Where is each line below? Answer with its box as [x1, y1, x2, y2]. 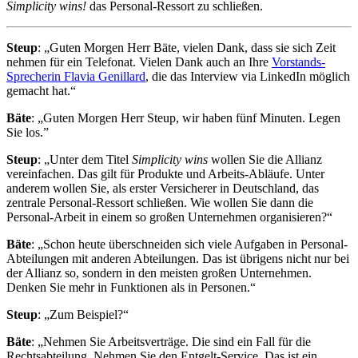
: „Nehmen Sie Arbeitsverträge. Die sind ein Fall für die [31, 334, 311, 348]
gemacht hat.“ [6, 83, 76, 97]
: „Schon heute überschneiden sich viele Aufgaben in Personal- [31, 237, 348, 251]
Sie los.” [6, 125, 49, 139]
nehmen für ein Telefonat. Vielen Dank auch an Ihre [6, 54, 272, 69]
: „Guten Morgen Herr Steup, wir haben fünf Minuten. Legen [31, 110, 340, 125]
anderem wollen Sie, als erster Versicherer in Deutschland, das [6, 181, 319, 195]
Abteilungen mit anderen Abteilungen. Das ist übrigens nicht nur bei [6, 251, 349, 265]
